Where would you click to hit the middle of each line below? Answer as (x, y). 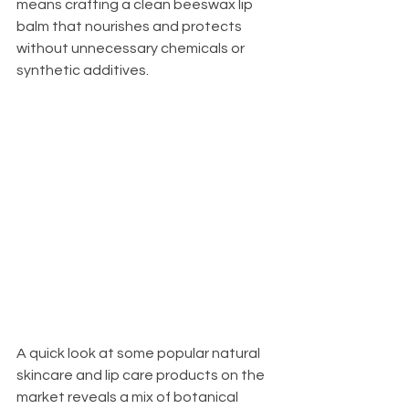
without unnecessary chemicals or (132, 48)
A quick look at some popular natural (140, 353)
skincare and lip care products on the (142, 375)
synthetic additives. (83, 70)
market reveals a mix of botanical (129, 397)
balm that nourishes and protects (131, 26)
